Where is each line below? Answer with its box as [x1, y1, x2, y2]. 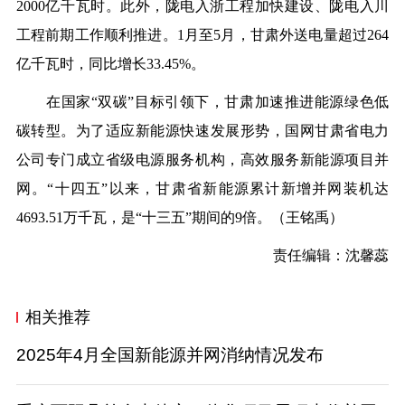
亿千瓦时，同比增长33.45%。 [15, 55, 205, 71]
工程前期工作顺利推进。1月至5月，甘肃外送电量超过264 [15, 26, 390, 42]
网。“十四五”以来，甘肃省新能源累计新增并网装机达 [15, 180, 390, 196]
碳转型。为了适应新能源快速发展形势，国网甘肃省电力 [15, 122, 390, 138]
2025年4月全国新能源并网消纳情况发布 [15, 344, 324, 364]
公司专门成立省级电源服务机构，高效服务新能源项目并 [15, 151, 390, 167]
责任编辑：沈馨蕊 [244, 247, 390, 263]
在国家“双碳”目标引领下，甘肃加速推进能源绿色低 [15, 93, 390, 109]
